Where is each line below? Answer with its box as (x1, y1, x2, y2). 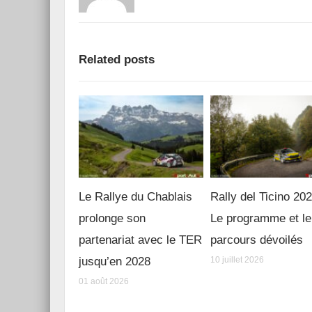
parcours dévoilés (210, 233, 304, 247)
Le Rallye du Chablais (79, 190, 192, 204)
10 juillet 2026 (210, 255, 265, 265)
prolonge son (79, 212, 146, 226)
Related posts (79, 53, 155, 66)
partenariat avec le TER (79, 233, 202, 247)
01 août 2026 (79, 276, 129, 287)
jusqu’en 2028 (79, 255, 150, 269)
